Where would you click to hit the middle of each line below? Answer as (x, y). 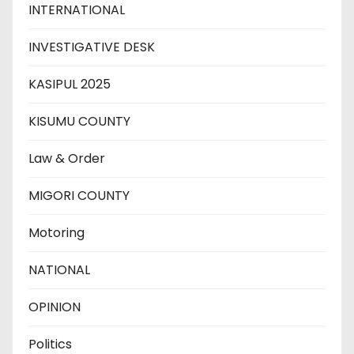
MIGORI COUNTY (79, 195)
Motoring (56, 232)
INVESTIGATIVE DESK (92, 47)
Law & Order (67, 158)
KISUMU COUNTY (79, 121)
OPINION (55, 307)
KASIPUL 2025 (70, 84)
